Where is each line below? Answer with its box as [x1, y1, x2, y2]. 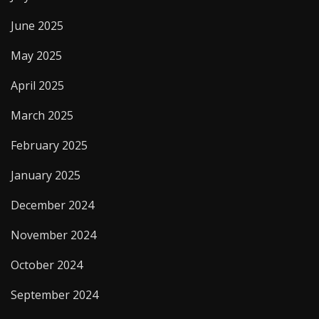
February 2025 [11, 137, 88, 154]
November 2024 [11, 227, 96, 244]
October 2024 [11, 257, 83, 273]
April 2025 [11, 78, 64, 94]
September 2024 [11, 287, 98, 303]
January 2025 [11, 167, 80, 184]
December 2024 [11, 197, 94, 214]
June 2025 [11, 18, 63, 34]
